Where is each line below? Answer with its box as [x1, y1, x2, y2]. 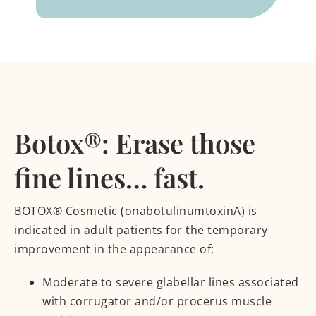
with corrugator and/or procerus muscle [42, 293, 272, 309]
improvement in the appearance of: [14, 241, 214, 257]
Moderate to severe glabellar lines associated [42, 274, 299, 290]
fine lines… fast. [14, 159, 205, 195]
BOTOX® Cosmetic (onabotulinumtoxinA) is [14, 202, 257, 219]
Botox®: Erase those [14, 124, 255, 161]
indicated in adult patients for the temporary [14, 221, 268, 238]
